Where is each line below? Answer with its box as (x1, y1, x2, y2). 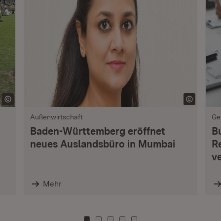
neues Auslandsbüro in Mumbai (30, 138, 175, 150)
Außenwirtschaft (30, 113, 83, 121)
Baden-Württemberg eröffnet (30, 125, 165, 137)
